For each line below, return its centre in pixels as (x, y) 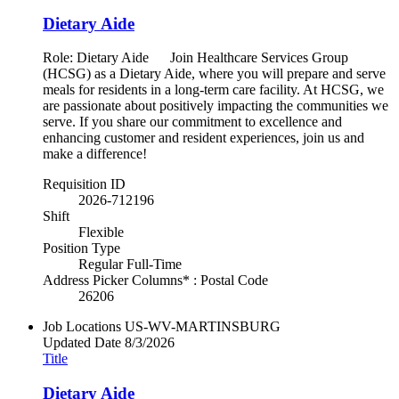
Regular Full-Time (130, 265)
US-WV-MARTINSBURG (203, 327)
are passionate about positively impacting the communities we (216, 106)
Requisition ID (84, 184)
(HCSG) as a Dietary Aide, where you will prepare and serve (214, 74)
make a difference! (95, 154)
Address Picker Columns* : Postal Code (155, 281)
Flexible (101, 232)
